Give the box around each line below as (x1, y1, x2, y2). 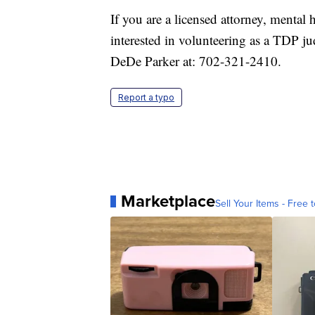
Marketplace (121, 188, 215, 214)
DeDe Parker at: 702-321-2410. (110, 52, 281, 70)
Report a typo (118, 92, 174, 103)
